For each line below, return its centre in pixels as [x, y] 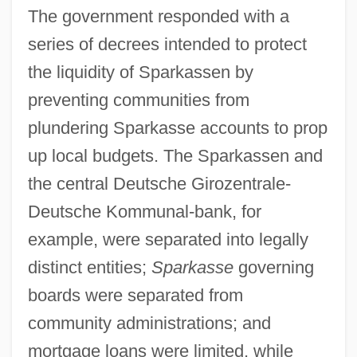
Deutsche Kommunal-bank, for [144, 211]
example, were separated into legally [168, 239]
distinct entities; [89, 267]
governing [273, 267]
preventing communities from [138, 100]
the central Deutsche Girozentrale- [159, 183]
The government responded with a [158, 16]
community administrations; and [149, 323]
